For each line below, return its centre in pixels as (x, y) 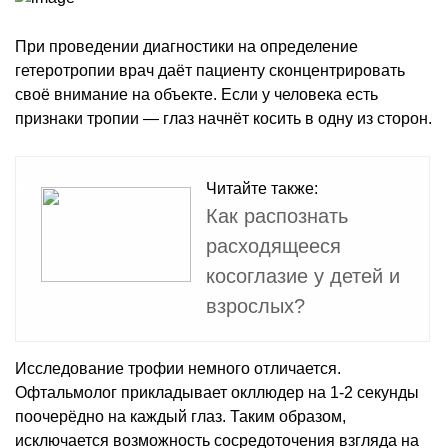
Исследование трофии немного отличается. (178, 368)
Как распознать (277, 215)
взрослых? (255, 305)
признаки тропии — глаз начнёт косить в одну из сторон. (223, 118)
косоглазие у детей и (303, 275)
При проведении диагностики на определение (186, 46)
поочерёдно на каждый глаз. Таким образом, (180, 416)
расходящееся (273, 245)
